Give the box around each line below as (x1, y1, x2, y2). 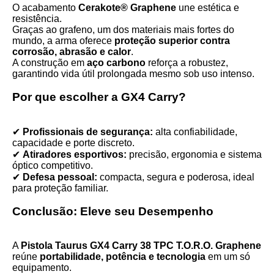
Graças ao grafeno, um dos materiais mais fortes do (12, 24, 234, 35)
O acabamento (12, 2, 78, 13)
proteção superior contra (114, 35, 230, 46)
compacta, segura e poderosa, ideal (97, 172, 254, 182)
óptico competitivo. (12, 160, 93, 171)
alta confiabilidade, (153, 127, 237, 137)
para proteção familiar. (12, 183, 108, 193)
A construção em (12, 57, 87, 68)
